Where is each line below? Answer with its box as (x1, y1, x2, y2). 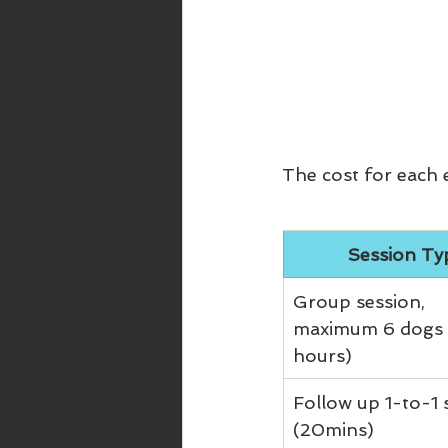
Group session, (293, 290, 430, 312)
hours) (293, 344, 352, 366)
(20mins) (293, 418, 374, 440)
